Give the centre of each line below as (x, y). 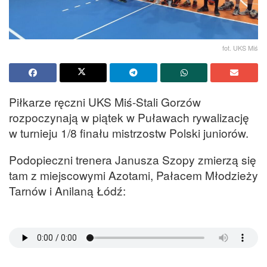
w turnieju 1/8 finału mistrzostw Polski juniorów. (129, 132)
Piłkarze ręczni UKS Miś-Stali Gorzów (105, 101)
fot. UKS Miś (240, 47)
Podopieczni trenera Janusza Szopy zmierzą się (133, 160)
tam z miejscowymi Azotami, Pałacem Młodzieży (133, 175)
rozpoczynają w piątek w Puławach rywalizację (129, 117)
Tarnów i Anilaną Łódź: (67, 191)
